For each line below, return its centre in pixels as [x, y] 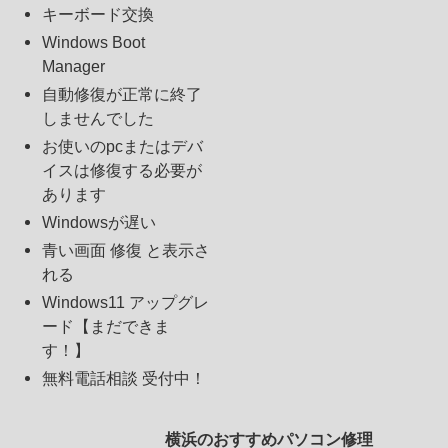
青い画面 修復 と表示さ [126, 250]
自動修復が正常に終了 [122, 94]
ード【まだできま [106, 326]
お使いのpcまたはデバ [123, 146]
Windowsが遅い [99, 222]
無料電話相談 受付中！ [124, 378]
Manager [74, 66]
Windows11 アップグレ [126, 302]
